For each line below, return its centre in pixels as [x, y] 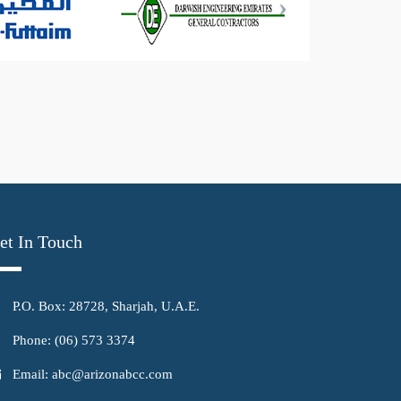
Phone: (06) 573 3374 [74, 341]
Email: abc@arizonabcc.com [93, 375]
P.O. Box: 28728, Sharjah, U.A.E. [106, 307]
